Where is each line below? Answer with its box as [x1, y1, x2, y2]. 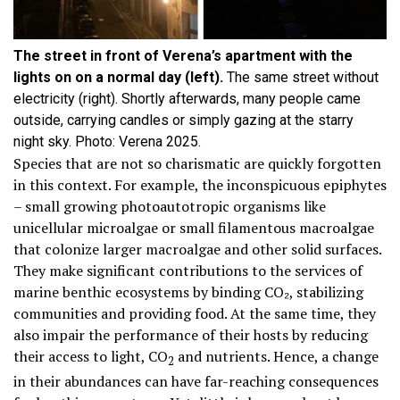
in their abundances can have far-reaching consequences [13, 371, 379, 391]
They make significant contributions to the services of [13, 261, 362, 281]
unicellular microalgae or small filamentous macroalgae [13, 218, 374, 238]
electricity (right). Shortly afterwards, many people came [13, 90, 361, 108]
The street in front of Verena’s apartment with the [13, 47, 353, 65]
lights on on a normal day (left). [13, 69, 223, 87]
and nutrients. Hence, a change [174, 346, 379, 367]
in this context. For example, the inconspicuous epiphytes [13, 175, 387, 196]
